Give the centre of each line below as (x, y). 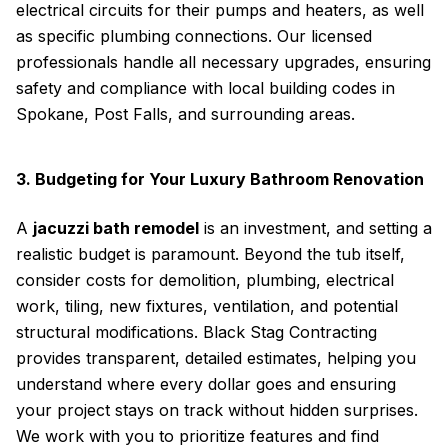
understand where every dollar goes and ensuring (206, 384)
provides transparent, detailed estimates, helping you (216, 358)
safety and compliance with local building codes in (205, 88)
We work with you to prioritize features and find (197, 436)
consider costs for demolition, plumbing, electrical (205, 280)
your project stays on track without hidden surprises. (217, 410)
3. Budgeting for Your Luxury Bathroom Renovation (220, 179)
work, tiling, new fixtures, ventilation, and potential (207, 306)
